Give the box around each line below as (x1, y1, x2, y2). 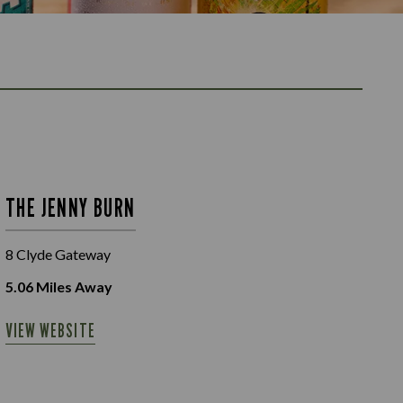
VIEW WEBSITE (5, 318, 95, 342)
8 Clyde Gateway (5, 245, 111, 263)
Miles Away (33, 277, 112, 295)
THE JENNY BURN (5, 192, 136, 223)
